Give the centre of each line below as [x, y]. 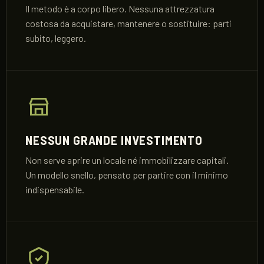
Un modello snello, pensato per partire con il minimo [127, 175]
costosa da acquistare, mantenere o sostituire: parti [128, 23]
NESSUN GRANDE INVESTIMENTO [114, 140]
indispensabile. [55, 189]
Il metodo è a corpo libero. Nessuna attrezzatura [120, 9]
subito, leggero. [56, 38]
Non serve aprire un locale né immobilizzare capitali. [127, 160]
